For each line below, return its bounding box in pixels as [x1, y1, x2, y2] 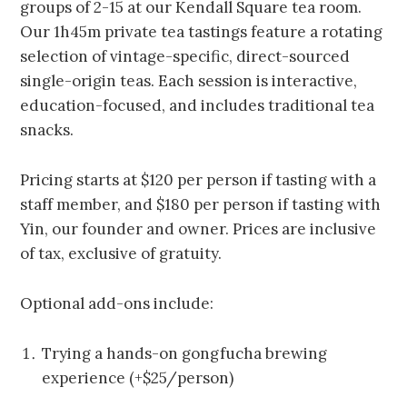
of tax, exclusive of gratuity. [20, 243, 223, 264]
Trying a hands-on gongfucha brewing [42, 343, 328, 364]
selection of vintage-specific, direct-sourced [20, 46, 351, 67]
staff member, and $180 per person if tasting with [20, 194, 382, 215]
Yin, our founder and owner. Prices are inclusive [20, 219, 377, 240]
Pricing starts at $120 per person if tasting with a [20, 170, 377, 191]
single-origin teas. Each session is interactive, [20, 71, 358, 92]
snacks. [20, 120, 74, 141]
